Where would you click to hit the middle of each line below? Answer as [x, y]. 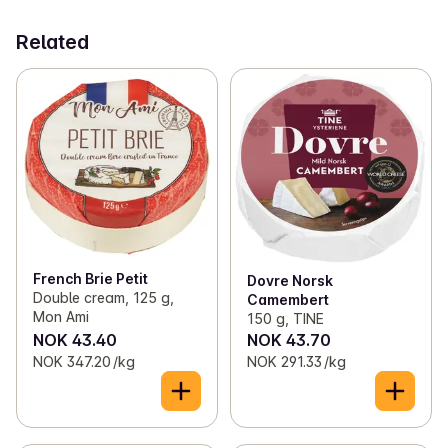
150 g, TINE [285, 319]
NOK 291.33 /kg [296, 362]
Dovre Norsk [289, 281]
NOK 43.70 [288, 340]
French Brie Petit [90, 278]
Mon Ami [61, 316]
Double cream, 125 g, [103, 297]
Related [52, 41]
